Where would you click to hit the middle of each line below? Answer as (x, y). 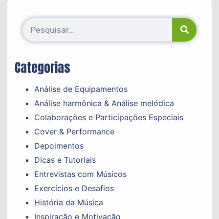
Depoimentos (59, 145)
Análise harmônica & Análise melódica (104, 103)
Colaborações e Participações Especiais (109, 117)
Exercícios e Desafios (74, 188)
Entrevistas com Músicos (80, 174)
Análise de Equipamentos (81, 89)
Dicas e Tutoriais (65, 160)
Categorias (43, 67)
